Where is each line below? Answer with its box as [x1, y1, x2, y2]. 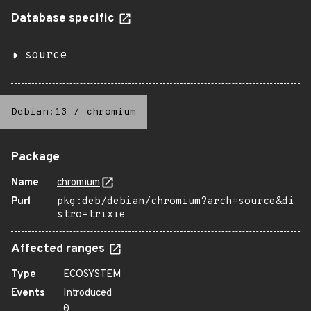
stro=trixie [57, 208, 126, 221]
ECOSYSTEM [63, 268, 121, 281]
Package [11, 150, 60, 165]
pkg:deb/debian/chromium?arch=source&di [57, 195, 294, 208]
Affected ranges [11, 242, 108, 257]
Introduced [63, 287, 112, 300]
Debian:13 [11, 106, 67, 118]
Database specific [11, 11, 117, 26]
